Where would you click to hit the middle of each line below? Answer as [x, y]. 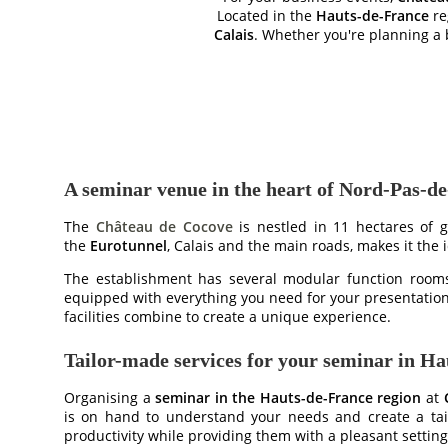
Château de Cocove [164, 226]
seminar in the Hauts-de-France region [288, 397]
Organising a [110, 397]
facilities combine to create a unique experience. [227, 316]
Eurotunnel [128, 245]
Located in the [266, 15]
